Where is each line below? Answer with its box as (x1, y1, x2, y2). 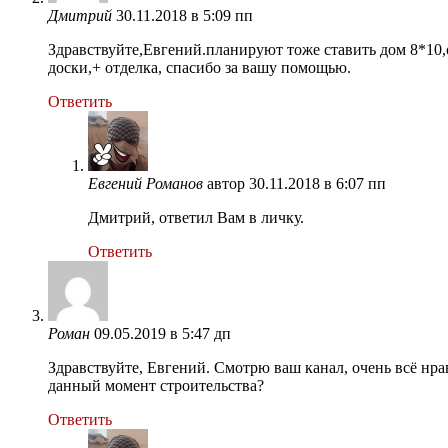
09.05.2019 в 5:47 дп (94, 324, 231, 342)
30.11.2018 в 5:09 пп (116, 6, 253, 24)
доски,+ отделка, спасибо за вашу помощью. (48, 58, 351, 76)
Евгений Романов (88, 174, 203, 192)
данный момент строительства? (48, 376, 264, 394)
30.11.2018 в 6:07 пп (249, 174, 386, 192)
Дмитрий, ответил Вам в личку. (88, 208, 304, 226)
